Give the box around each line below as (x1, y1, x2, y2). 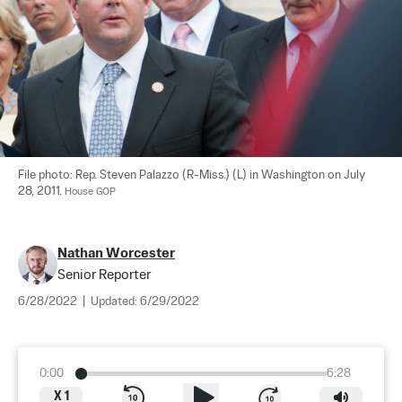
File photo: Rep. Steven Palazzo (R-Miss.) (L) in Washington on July (18, 169, 368, 181)
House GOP (65, 186, 116, 197)
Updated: (91, 295, 140, 308)
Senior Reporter (57, 267, 151, 282)
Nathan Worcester (57, 246, 175, 260)
